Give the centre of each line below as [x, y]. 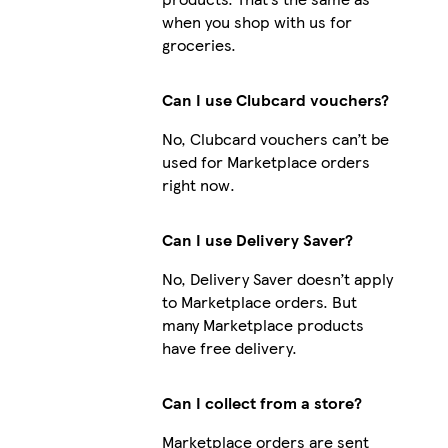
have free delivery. [229, 347]
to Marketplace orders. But [259, 301]
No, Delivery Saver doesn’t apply [277, 278]
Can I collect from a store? [261, 402]
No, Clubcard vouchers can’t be [275, 138]
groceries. [198, 44]
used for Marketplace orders [265, 161]
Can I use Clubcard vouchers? [275, 99]
